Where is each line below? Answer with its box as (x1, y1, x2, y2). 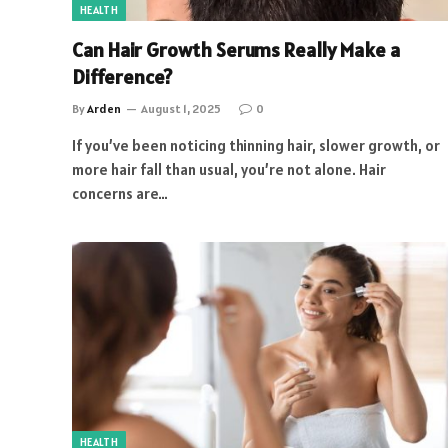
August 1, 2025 (141, 100, 221, 116)
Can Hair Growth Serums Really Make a (72, 36, 400, 63)
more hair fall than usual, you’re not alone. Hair (72, 159, 386, 179)
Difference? (72, 63, 172, 90)
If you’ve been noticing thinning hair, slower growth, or (72, 135, 440, 155)
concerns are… (72, 183, 168, 203)
